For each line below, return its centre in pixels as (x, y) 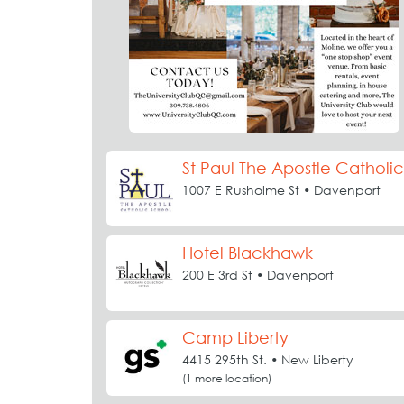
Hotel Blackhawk (248, 253)
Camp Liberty (235, 338)
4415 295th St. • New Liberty (268, 359)
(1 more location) (227, 378)
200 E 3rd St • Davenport (258, 275)
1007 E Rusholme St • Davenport (281, 190)
